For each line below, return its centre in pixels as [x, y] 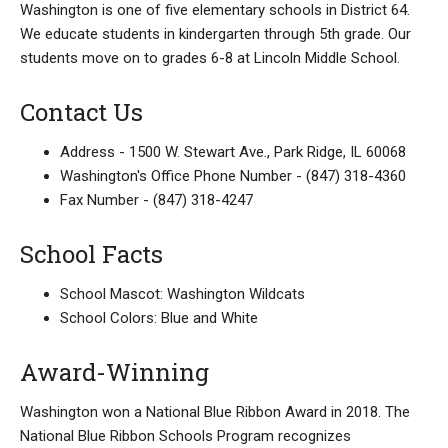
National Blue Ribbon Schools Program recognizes [185, 436]
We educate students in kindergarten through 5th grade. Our [215, 34]
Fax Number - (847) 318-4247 [156, 200]
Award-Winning [114, 372]
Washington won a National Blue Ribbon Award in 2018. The [215, 412]
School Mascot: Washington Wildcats [182, 294]
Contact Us [81, 112]
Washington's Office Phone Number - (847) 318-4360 [233, 176]
